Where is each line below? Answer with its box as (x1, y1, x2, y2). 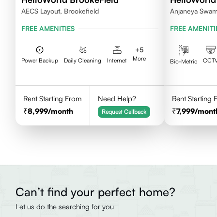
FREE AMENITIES (21, 24, 75, 32)
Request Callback (101, 108, 146, 115)
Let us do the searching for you (15, 202, 114, 211)
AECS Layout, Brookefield (21, 7, 99, 15)
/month (48, 107, 73, 116)
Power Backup (21, 57, 58, 64)
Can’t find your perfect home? (15, 185, 175, 199)
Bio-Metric (170, 57, 198, 65)
